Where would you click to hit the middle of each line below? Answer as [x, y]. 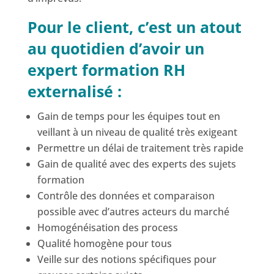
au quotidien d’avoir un [116, 49]
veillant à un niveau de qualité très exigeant [137, 132]
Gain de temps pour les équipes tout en [128, 117]
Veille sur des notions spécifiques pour [127, 260]
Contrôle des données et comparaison [126, 196]
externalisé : [74, 91]
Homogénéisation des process [107, 228]
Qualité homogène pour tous [104, 244]
